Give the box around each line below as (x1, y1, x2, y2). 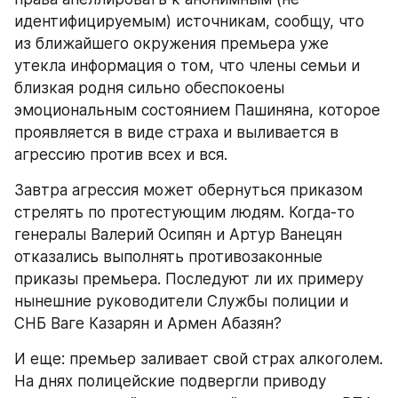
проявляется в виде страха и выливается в (14, 123, 338, 141)
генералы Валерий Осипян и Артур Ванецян (14, 226, 342, 243)
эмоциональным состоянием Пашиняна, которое (14, 101, 380, 119)
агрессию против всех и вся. (14, 146, 227, 163)
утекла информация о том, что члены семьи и (14, 57, 360, 75)
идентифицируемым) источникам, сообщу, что (14, 12, 364, 30)
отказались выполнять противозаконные (14, 248, 322, 266)
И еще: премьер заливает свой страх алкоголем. (14, 350, 383, 368)
